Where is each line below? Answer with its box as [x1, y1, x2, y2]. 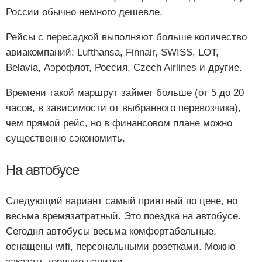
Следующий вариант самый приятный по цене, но [6, 195, 237, 206]
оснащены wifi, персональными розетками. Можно [6, 240, 235, 252]
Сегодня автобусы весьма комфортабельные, [6, 225, 216, 237]
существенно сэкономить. [6, 133, 125, 144]
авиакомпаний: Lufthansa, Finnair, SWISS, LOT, [6, 47, 219, 58]
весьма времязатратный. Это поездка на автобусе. [6, 210, 241, 222]
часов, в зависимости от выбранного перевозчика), [6, 102, 241, 113]
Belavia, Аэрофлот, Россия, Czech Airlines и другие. [6, 62, 242, 73]
